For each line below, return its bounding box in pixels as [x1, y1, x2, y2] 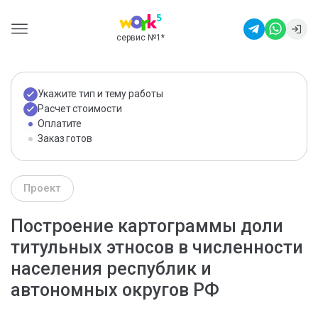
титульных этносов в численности [11, 237, 303, 258]
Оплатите [38, 118, 82, 129]
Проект [23, 182, 61, 194]
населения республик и [11, 258, 212, 279]
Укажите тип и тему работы [38, 88, 163, 99]
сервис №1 [116, 33, 161, 43]
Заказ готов [38, 133, 92, 144]
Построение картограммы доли [11, 216, 283, 236]
